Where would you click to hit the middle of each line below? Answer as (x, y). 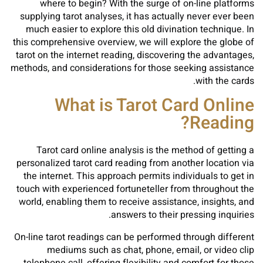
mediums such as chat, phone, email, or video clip (151, 250)
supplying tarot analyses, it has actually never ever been (137, 16)
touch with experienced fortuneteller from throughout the (135, 189)
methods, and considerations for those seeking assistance (132, 68)
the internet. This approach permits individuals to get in (139, 176)
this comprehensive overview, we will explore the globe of (134, 42)
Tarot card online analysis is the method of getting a (145, 150)
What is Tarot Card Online (154, 106)
